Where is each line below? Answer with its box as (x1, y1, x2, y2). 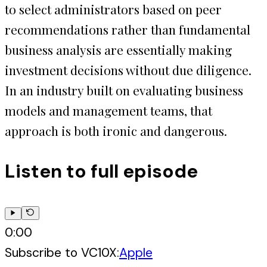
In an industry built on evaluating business (5, 81, 243, 98)
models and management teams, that (5, 101, 212, 119)
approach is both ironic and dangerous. (5, 122, 227, 139)
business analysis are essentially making (5, 41, 232, 58)
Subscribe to (5, 244, 81, 262)
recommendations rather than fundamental (5, 20, 250, 38)
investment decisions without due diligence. (5, 61, 252, 78)
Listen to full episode (5, 159, 198, 184)
